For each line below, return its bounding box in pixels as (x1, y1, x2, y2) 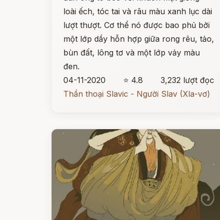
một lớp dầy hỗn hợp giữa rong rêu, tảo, (63, 34, 214, 44)
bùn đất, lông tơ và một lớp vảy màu (63, 48, 200, 57)
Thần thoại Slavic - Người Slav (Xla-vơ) (63, 89, 210, 99)
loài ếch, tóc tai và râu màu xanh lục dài (63, 6, 212, 16)
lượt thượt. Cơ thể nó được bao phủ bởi (63, 20, 210, 30)
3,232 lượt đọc (161, 75, 215, 85)
